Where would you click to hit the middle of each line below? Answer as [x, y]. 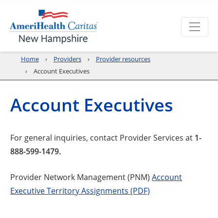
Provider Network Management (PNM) [81, 177]
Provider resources [123, 59]
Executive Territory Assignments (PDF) [80, 190]
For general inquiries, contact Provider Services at [102, 137]
